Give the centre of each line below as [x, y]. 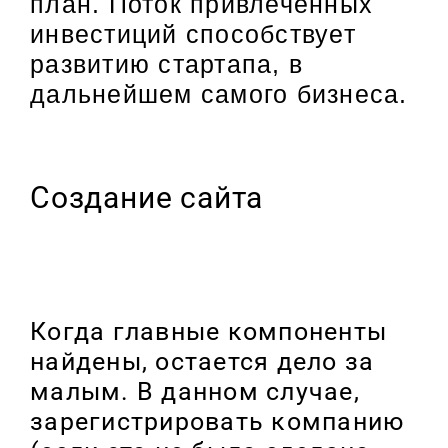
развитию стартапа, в [166, 63]
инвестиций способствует [193, 33]
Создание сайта [147, 198]
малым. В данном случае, [195, 392]
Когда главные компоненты [208, 332]
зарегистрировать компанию [217, 422]
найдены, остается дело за [202, 362]
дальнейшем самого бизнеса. [219, 93]
